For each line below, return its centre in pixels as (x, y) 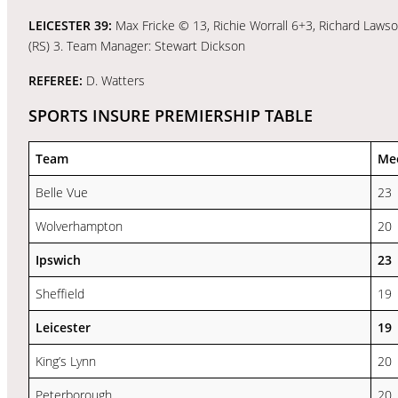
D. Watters (115, 80)
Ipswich (58, 259)
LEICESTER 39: (70, 25)
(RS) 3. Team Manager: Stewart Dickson (137, 45)
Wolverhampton (79, 226)
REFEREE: (57, 80)
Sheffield (60, 293)
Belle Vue (62, 192)
